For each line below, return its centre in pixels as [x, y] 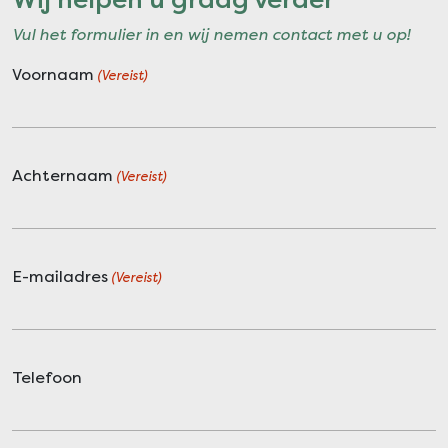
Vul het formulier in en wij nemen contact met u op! [211, 34]
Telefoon [47, 377]
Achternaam [62, 175]
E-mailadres [60, 276]
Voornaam [53, 74]
